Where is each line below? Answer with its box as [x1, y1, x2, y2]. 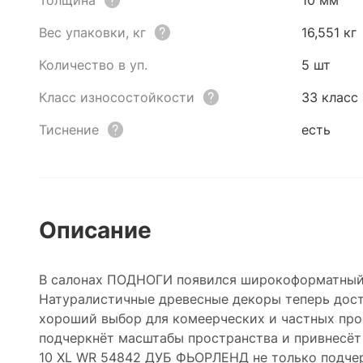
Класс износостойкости [39, 89, 194, 105]
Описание [39, 216, 152, 244]
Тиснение [39, 122, 99, 138]
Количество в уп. [39, 57, 147, 73]
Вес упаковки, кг [39, 24, 146, 41]
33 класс [301, 89, 358, 105]
